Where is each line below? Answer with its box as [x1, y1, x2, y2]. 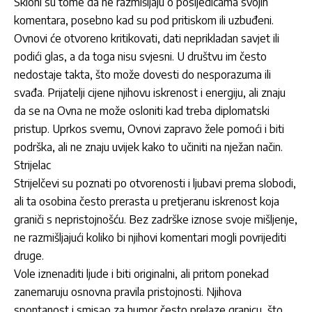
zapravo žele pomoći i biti [161, 122, 284, 136]
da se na [14, 104, 57, 118]
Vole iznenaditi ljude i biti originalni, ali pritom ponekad [14, 267, 269, 281]
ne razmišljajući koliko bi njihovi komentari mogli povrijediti [14, 231, 286, 245]
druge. [14, 249, 44, 263]
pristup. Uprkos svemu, [14, 122, 127, 136]
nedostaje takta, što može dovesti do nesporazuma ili [14, 68, 271, 82]
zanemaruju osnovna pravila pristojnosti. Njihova [14, 285, 242, 299]
